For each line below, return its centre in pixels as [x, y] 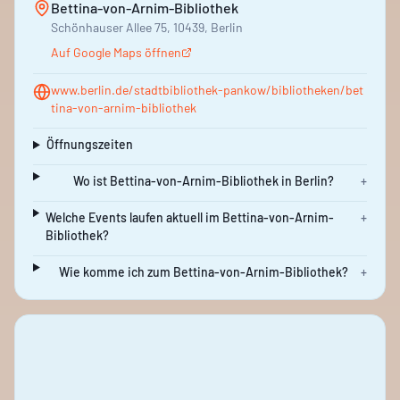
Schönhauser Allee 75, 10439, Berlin [147, 27]
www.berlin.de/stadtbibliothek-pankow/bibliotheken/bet [207, 89]
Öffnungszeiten [89, 144]
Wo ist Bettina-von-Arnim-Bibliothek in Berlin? [203, 180]
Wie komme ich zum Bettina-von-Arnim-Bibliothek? [203, 271]
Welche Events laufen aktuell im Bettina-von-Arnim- [189, 217]
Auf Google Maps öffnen [116, 52]
